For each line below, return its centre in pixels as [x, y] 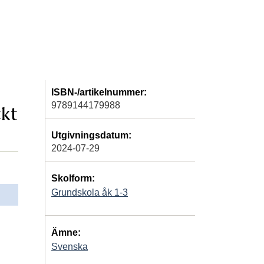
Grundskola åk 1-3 [90, 192]
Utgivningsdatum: [91, 135]
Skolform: [73, 178]
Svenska [70, 246]
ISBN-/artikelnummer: [99, 92]
